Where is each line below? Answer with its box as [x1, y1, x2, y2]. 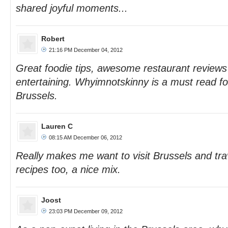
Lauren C [41, 122, 73, 130]
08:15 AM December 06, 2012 [49, 134, 122, 140]
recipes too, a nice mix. [16, 164, 121, 175]
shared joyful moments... [16, 3, 128, 14]
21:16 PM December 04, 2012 [49, 47, 123, 53]
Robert [41, 35, 65, 43]
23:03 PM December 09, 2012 [49, 208, 123, 214]
